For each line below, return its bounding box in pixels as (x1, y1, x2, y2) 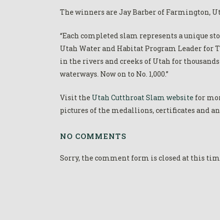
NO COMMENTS (60, 131, 126, 141)
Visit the (60, 93, 92, 103)
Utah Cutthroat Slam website (92, 93, 193, 103)
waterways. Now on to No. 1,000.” (60, 69, 168, 79)
